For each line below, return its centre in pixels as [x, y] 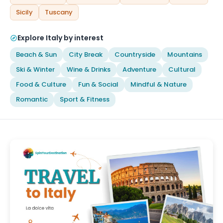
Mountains [185, 55]
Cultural [182, 69]
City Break [86, 55]
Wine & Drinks [89, 69]
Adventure [139, 69]
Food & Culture [41, 84]
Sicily [24, 12]
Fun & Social [98, 84]
